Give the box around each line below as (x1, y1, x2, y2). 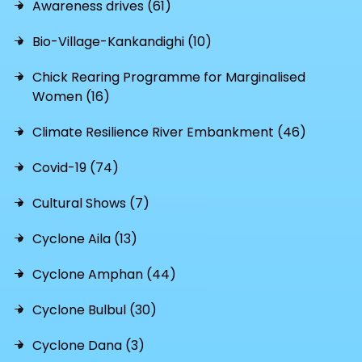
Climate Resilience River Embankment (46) (32, 123, 306, 141)
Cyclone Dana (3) (32, 336, 145, 355)
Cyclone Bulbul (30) (32, 301, 157, 319)
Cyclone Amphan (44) (32, 265, 176, 284)
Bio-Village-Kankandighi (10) (32, 32, 212, 51)
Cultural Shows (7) (32, 194, 149, 213)
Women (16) (32, 87, 110, 106)
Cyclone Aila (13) (32, 229, 137, 248)
